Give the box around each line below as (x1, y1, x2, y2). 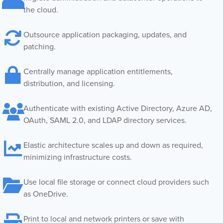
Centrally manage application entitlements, (23, 66, 173, 77)
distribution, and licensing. (23, 78, 115, 89)
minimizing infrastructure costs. (23, 151, 132, 163)
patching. (23, 41, 56, 52)
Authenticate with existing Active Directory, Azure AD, (23, 103, 212, 114)
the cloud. (23, 4, 58, 15)
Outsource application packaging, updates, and (23, 29, 187, 40)
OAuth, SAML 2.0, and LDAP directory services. (23, 114, 187, 126)
